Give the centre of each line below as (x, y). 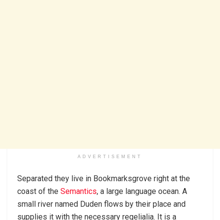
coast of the (39, 191)
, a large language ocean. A (142, 191)
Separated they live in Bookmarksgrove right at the (104, 178)
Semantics (79, 191)
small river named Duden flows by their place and (101, 204)
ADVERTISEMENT (110, 156)
